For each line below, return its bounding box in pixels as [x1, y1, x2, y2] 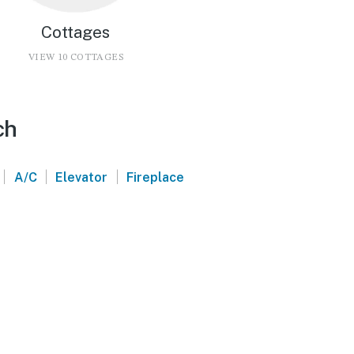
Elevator [55, 169, 108, 185]
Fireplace [126, 169, 185, 185]
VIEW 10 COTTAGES [28, 52, 123, 62]
